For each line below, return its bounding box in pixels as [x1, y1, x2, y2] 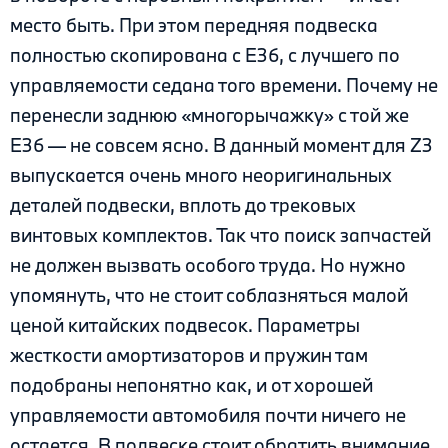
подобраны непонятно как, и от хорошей [10, 372, 373, 397]
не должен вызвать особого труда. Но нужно [10, 252, 406, 277]
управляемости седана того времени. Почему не [10, 72, 438, 97]
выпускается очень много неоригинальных [10, 162, 392, 187]
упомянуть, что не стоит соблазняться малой [10, 282, 408, 307]
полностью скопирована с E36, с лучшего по [10, 42, 400, 67]
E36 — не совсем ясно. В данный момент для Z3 [10, 132, 433, 157]
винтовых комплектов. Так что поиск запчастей [10, 222, 431, 247]
